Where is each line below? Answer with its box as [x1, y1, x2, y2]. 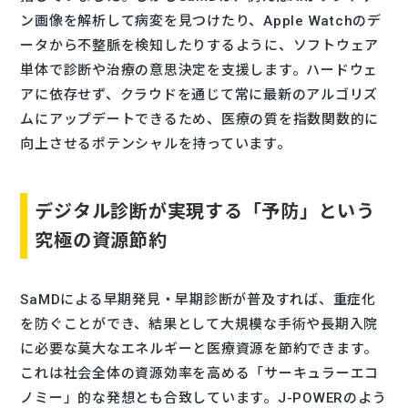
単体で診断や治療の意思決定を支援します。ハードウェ [20, 62, 379, 78]
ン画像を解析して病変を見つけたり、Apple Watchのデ [20, 13, 382, 29]
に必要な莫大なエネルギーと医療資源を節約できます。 [20, 341, 379, 357]
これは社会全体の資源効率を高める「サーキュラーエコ [20, 365, 380, 382]
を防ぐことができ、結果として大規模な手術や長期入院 [20, 316, 379, 332]
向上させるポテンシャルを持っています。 [20, 136, 291, 152]
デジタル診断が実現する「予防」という [35, 200, 375, 222]
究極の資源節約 [35, 229, 168, 251]
